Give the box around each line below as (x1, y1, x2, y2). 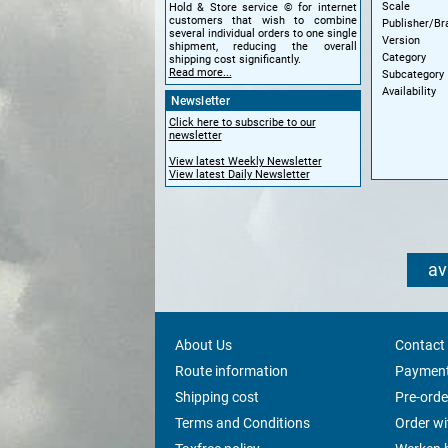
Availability (381, 84, 436, 98)
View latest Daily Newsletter (168, 168, 310, 181)
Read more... (168, 66, 232, 79)
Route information (174, 362, 288, 379)
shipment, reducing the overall (168, 40, 357, 53)
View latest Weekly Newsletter (168, 155, 322, 168)
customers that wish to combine (168, 14, 357, 27)
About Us (174, 336, 232, 353)
